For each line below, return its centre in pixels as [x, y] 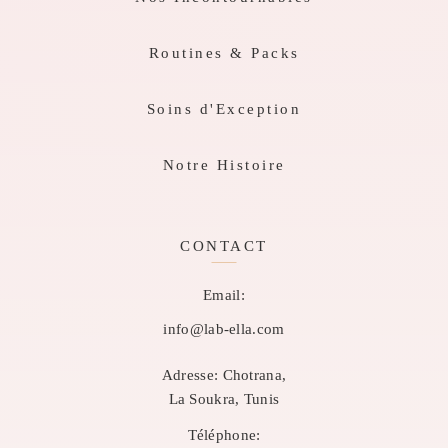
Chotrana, [252, 375]
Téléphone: [224, 435]
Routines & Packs [224, 53]
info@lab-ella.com [224, 329]
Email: [224, 295]
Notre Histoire [224, 165]
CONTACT [224, 246]
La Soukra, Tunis [224, 399]
